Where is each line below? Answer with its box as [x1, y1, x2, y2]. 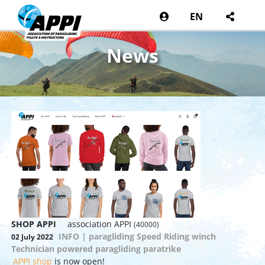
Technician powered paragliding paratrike [11, 243, 182, 254]
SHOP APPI [11, 218, 57, 230]
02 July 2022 [11, 232, 54, 241]
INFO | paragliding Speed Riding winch [58, 230, 216, 242]
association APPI [65, 218, 134, 230]
